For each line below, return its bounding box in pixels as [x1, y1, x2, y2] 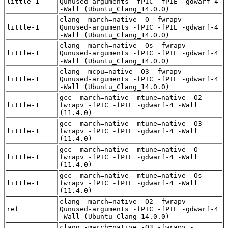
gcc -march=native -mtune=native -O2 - [60, 94, 210, 102]
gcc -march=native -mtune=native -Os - [60, 172, 210, 180]
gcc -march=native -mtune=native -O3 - [60, 120, 210, 128]
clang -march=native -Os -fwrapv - [60, 42, 194, 50]
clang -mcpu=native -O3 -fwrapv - [60, 68, 190, 76]
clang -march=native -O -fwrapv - [60, 16, 190, 24]
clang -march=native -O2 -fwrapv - [60, 197, 194, 206]
